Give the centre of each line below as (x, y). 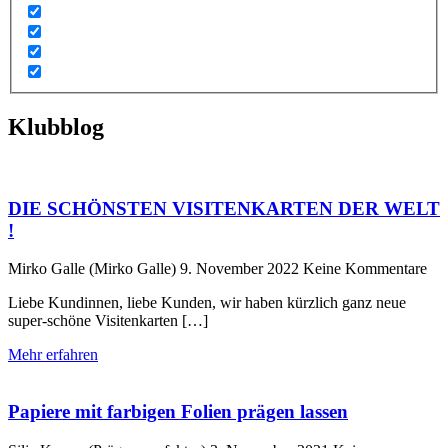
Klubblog (56, 126)
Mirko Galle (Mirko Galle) (94, 269)
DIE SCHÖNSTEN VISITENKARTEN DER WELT (224, 208)
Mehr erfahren (53, 355)
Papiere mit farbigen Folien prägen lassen (178, 411)
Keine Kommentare (365, 269)
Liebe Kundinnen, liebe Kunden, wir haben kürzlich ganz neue (207, 303)
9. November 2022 (241, 269)
